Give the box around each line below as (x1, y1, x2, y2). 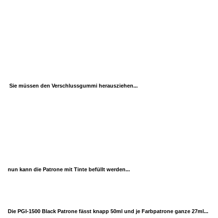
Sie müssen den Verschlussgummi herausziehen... (8, 82, 138, 89)
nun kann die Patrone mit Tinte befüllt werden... (8, 166, 130, 172)
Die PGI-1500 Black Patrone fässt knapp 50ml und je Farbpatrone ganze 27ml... (8, 208, 208, 214)
